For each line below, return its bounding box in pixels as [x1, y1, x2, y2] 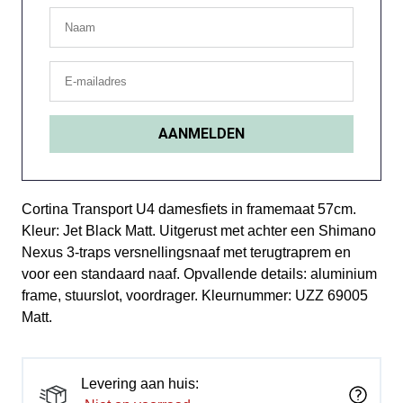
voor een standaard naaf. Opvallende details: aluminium [22, 266, 377, 282]
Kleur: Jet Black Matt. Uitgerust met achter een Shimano [22, 223, 376, 238]
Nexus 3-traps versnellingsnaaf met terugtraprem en [22, 245, 351, 260]
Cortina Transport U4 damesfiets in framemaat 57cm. [22, 201, 356, 217]
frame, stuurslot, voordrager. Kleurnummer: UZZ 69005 [22, 288, 368, 303]
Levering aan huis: [81, 376, 199, 391]
